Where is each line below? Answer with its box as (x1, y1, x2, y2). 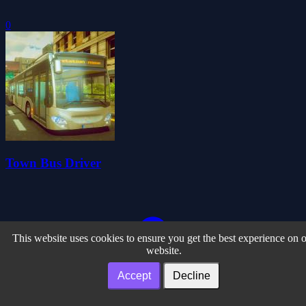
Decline (173, 270, 210, 281)
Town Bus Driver (5, 156, 101, 171)
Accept (117, 270, 151, 281)
